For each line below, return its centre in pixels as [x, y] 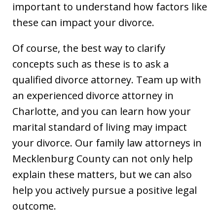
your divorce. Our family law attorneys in [107, 143]
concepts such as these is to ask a [91, 64]
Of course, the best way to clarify [89, 48]
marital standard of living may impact [100, 127]
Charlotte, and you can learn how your [102, 111]
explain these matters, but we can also [102, 174]
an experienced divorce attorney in [93, 95]
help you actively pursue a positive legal [105, 190]
